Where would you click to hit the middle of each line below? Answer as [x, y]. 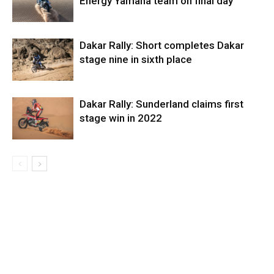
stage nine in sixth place [136, 60]
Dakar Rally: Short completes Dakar [162, 46]
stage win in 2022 [121, 118]
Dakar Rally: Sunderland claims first [161, 104]
